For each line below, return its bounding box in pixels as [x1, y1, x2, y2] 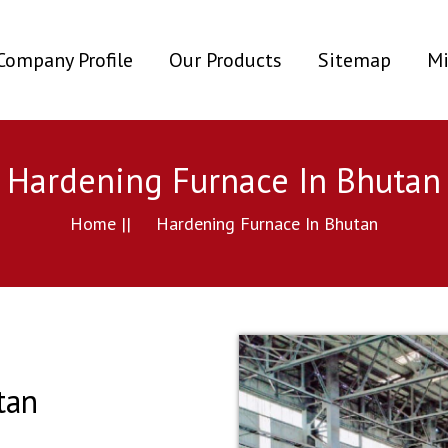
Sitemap [318, 47, 391, 73]
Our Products [169, 47, 282, 73]
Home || [70, 212, 131, 235]
